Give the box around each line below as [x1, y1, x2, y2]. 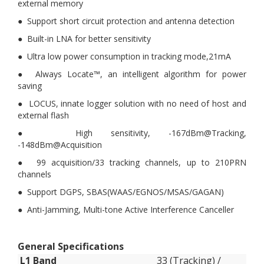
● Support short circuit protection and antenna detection [18, 15, 235, 27]
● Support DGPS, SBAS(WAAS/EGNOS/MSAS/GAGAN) [18, 186, 224, 197]
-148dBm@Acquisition [18, 139, 102, 150]
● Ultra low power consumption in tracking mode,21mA [18, 51, 231, 62]
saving [18, 80, 42, 91]
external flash [18, 110, 69, 121]
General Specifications [18, 240, 124, 253]
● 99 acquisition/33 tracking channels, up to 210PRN [18, 157, 246, 168]
